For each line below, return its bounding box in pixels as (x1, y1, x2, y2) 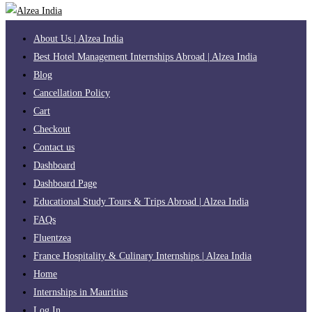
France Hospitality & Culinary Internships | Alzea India (33, 250, 251, 261)
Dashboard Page (33, 178, 97, 189)
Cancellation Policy (33, 87, 110, 98)
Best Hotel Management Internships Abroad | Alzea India (33, 51, 257, 62)
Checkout (33, 123, 70, 134)
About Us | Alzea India (33, 33, 123, 44)
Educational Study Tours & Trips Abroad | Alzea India (33, 196, 249, 207)
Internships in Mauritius (33, 286, 127, 297)
